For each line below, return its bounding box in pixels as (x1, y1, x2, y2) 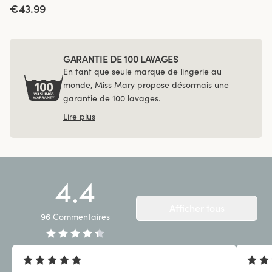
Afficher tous (169, 202, 225, 214)
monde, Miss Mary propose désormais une (63, 79, 229, 90)
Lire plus (63, 110, 95, 122)
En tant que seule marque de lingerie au (63, 66, 222, 77)
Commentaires (53, 211, 110, 222)
